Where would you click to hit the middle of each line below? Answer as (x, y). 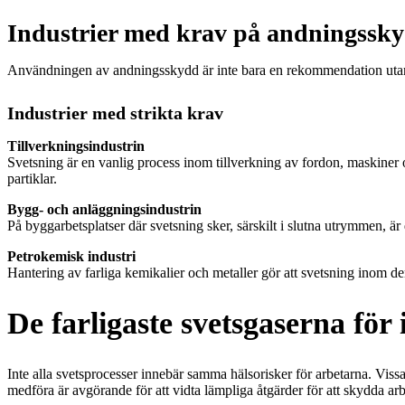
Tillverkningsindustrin (76, 146)
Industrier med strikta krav (115, 113)
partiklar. (32, 178)
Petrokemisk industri (71, 256)
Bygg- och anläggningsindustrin (104, 209)
